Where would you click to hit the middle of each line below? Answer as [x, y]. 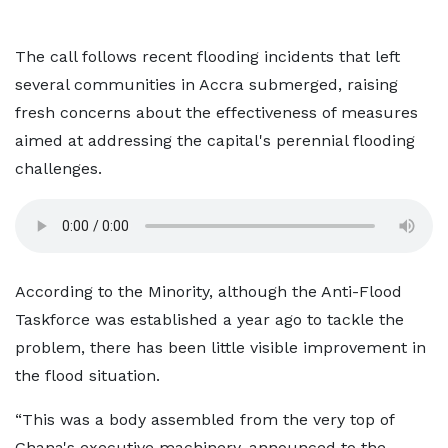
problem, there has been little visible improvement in [220, 347]
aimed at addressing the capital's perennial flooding [215, 140]
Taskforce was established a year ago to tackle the [209, 319]
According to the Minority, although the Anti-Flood [208, 291]
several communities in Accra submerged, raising [206, 84]
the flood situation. [87, 375]
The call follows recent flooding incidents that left [207, 56]
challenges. [58, 168]
